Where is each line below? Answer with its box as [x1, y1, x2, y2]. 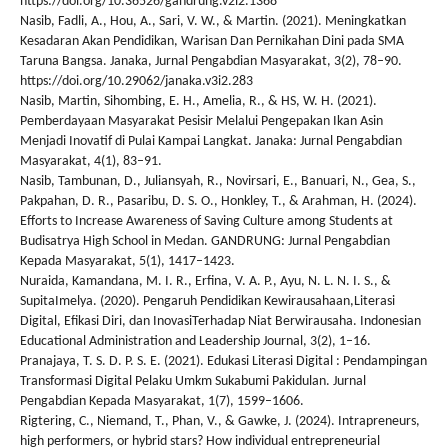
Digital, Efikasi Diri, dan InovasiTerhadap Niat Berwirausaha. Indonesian [20, 313, 421, 329]
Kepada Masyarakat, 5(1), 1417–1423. [20, 253, 235, 269]
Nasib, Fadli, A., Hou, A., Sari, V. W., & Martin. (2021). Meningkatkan [20, 13, 406, 29]
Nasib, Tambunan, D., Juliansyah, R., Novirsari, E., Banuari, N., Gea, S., [20, 173, 416, 189]
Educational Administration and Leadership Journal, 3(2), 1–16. [20, 333, 371, 349]
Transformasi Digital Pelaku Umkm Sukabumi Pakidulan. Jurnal [20, 373, 366, 389]
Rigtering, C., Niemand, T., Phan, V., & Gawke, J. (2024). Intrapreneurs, [20, 413, 420, 429]
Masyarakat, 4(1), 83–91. [20, 153, 162, 169]
